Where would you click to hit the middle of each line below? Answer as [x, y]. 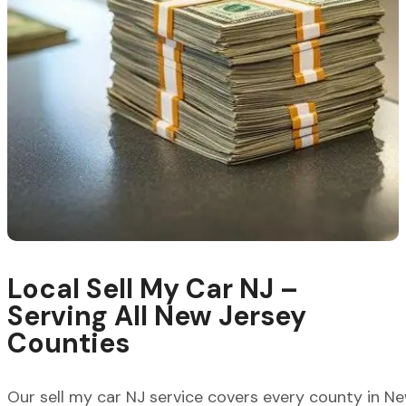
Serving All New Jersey [157, 316]
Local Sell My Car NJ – [153, 289]
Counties [68, 343]
